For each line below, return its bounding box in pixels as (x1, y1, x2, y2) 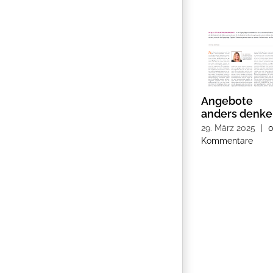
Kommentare (201, 135, 253, 146)
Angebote (201, 94, 253, 108)
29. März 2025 (201, 122, 255, 133)
